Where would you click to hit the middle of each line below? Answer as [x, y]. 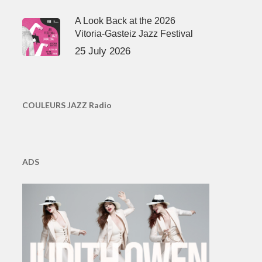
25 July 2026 [102, 51]
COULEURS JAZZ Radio [67, 105]
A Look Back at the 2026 [125, 21]
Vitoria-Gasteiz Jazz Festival [134, 34]
